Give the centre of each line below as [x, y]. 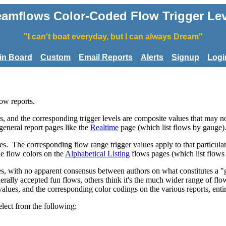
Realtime [104, 127]
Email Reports [106, 57]
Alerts [152, 57]
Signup [185, 57]
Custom [55, 57]
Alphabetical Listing [97, 153]
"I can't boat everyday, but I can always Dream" [113, 37]
